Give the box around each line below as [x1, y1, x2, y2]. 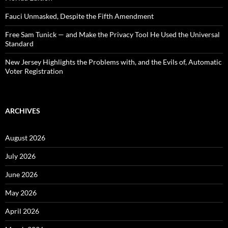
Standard [5, 39, 34, 48]
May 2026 [5, 188, 37, 197]
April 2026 [5, 206, 39, 215]
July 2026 [5, 151, 36, 160]
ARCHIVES [5, 106, 40, 115]
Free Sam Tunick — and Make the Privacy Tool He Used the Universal [5, 30, 220, 39]
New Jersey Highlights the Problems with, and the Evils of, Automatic [5, 57, 222, 66]
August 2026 [5, 133, 45, 142]
